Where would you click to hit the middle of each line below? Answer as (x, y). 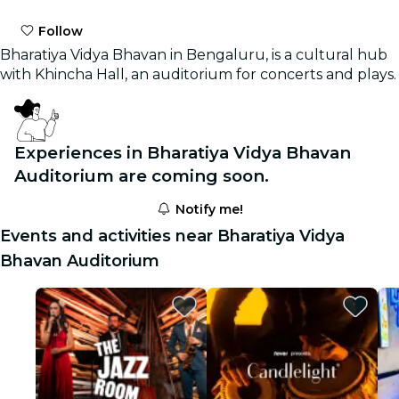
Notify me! (207, 209)
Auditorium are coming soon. (142, 175)
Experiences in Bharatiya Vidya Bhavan (183, 152)
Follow (59, 31)
